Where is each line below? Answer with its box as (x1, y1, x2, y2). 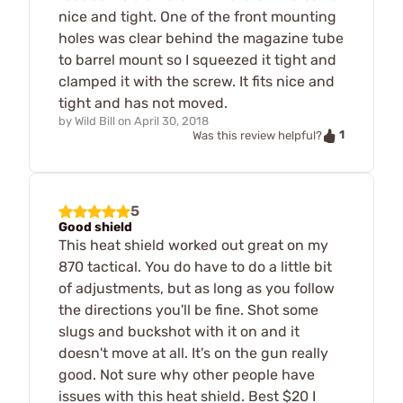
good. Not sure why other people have (58, 365, 315, 383)
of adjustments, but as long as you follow (58, 279, 335, 297)
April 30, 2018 (134, 114, 209, 129)
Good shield (58, 219, 132, 235)
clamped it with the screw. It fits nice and (58, 73, 335, 91)
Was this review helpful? (193, 129, 322, 143)
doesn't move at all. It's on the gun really (58, 344, 328, 362)
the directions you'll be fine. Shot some (58, 300, 318, 318)
